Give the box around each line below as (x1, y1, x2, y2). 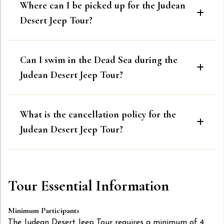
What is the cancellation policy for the (20, 108, 176, 121)
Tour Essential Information (8, 176, 169, 195)
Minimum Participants (8, 205, 79, 216)
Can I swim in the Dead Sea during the (20, 54, 177, 66)
